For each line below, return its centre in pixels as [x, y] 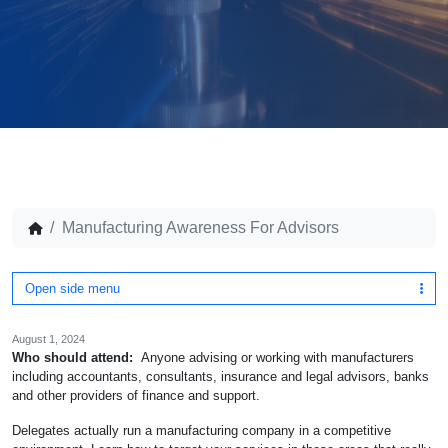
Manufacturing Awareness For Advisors [200, 227]
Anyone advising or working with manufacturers [273, 357]
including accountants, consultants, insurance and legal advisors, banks [220, 376]
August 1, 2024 [48, 339]
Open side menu [72, 288]
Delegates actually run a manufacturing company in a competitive [201, 430]
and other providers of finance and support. [136, 395]
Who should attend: [72, 357]
